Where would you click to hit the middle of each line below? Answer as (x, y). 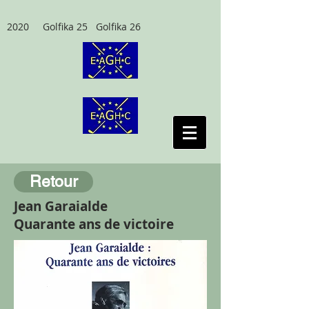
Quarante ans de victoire (94, 224)
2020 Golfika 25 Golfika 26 (74, 27)
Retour (53, 181)
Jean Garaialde (61, 206)
